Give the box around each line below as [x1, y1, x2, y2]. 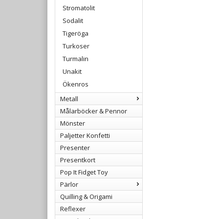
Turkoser [63, 41, 89, 50]
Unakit [63, 66, 82, 76]
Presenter [60, 143, 90, 152]
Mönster [60, 118, 85, 128]
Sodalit [63, 16, 83, 25]
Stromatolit [63, 3, 95, 12]
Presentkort [60, 155, 95, 164]
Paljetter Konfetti [60, 131, 110, 140]
